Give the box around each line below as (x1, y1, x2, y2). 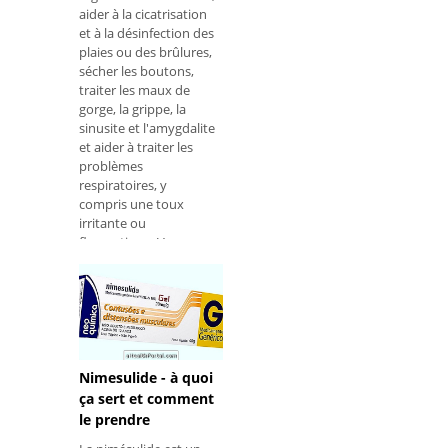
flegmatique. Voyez (79, 233, 193, 252)
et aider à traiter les (79, 138, 193, 157)
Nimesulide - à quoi (79, 368, 213, 388)
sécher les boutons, (79, 62, 194, 81)
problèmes (79, 157, 143, 176)
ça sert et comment (79, 389, 214, 409)
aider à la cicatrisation (79, 5, 207, 24)
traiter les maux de (79, 81, 190, 100)
